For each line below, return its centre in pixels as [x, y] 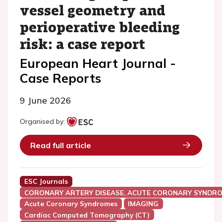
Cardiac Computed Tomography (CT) [87, 215]
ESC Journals [46, 181]
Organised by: [42, 121]
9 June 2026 [46, 100]
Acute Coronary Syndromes [71, 204]
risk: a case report [83, 44]
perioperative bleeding [100, 27]
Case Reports [60, 78]
